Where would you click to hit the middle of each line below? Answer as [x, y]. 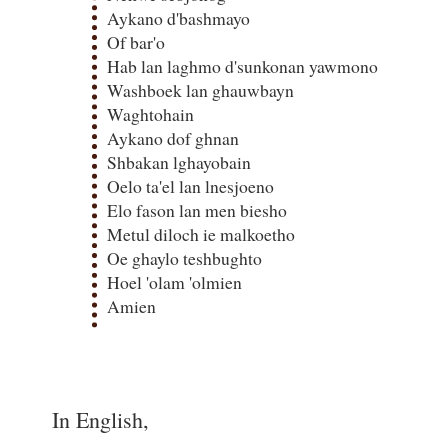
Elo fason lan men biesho [197, 209]
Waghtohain [150, 113]
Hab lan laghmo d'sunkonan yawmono [242, 65]
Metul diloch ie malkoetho [201, 233]
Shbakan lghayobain [179, 161]
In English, [100, 420]
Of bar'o [136, 41]
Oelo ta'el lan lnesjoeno [190, 185]
